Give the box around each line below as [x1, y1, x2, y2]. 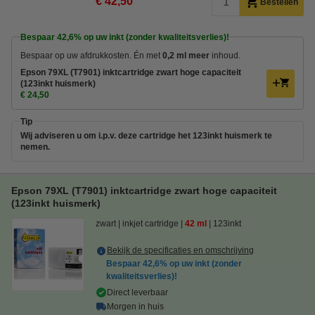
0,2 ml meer [162, 50, 210, 60]
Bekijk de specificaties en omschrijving [107, 245, 254, 255]
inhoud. [210, 50, 240, 60]
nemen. [20, 141, 50, 152]
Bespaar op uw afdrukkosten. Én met [20, 50, 162, 60]
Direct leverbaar [107, 287, 168, 297]
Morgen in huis [107, 301, 164, 311]
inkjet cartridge [122, 218, 179, 229]
